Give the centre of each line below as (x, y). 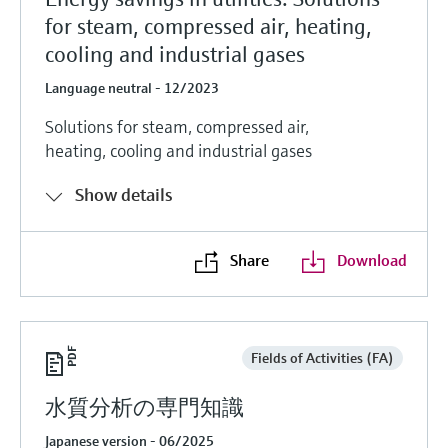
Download (371, 259)
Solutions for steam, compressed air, (177, 126)
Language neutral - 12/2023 (132, 87)
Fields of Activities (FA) (322, 357)
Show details (124, 194)
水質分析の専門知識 (144, 407)
